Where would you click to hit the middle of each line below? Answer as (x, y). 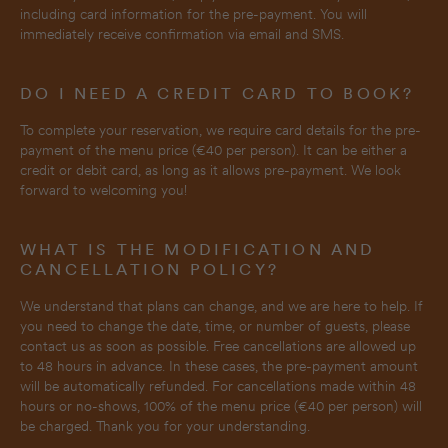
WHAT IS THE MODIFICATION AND (198, 249)
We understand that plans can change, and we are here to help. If (221, 306)
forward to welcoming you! (103, 190)
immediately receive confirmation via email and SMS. (182, 34)
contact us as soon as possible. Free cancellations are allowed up (218, 346)
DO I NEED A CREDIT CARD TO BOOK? (217, 93)
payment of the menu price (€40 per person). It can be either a (213, 150)
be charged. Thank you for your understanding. (165, 426)
